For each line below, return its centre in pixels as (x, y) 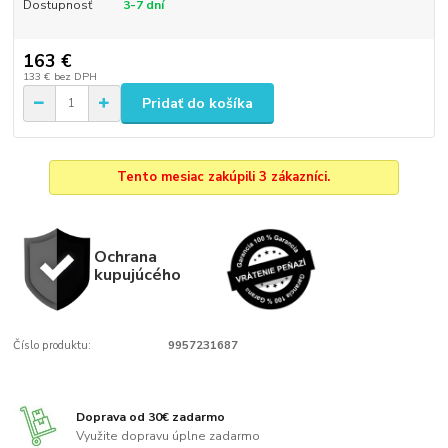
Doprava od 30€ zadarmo (151, 416)
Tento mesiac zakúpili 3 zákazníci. (224, 176)
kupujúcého (137, 274)
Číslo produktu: (52, 345)
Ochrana (125, 256)
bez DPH (75, 77)
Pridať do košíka (197, 103)
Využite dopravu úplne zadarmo (168, 436)
